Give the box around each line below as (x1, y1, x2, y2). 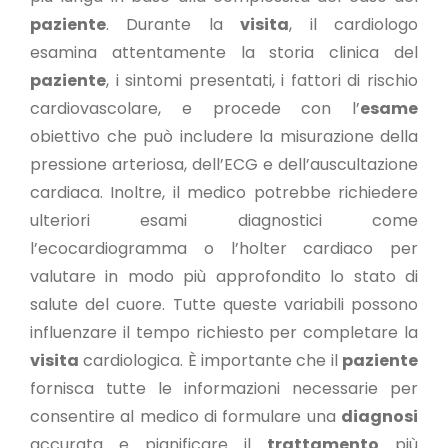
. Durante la (106, 13, 241, 36)
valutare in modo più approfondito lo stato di (30, 265, 418, 288)
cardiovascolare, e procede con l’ (30, 97, 360, 120)
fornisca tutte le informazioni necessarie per (30, 377, 418, 400)
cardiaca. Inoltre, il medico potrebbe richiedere (30, 181, 418, 204)
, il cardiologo (289, 13, 419, 36)
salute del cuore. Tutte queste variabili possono (30, 293, 418, 316)
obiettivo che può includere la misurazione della (30, 125, 418, 148)
